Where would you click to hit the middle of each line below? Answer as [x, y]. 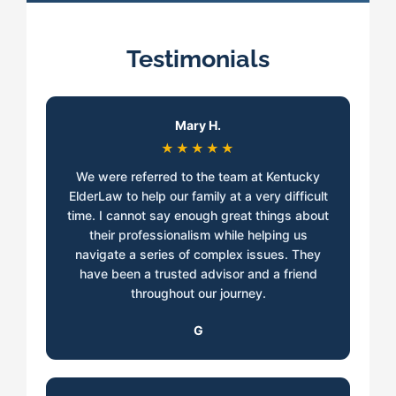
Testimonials [198, 59]
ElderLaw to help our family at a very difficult [198, 196]
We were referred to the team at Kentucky [198, 177]
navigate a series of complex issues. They [198, 255]
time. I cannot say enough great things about [198, 216]
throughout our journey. [198, 293]
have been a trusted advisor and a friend [198, 274]
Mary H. [198, 126]
